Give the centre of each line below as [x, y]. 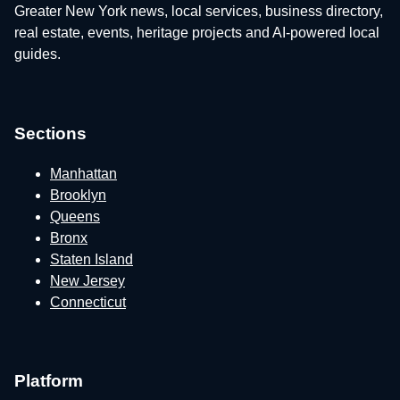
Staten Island [92, 259]
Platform [49, 381]
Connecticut [88, 302]
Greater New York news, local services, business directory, [199, 12]
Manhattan [83, 173]
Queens [75, 216]
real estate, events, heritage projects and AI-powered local [197, 33]
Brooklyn [78, 195]
